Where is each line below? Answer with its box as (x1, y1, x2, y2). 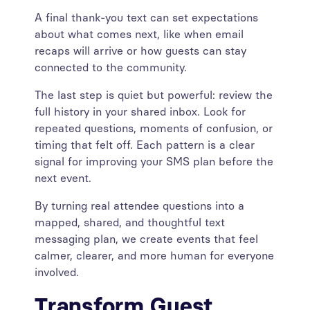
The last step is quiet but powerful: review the (35, 89, 273, 102)
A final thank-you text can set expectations (35, 11, 258, 24)
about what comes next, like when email (35, 28, 244, 41)
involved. (35, 266, 79, 279)
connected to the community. (35, 61, 187, 74)
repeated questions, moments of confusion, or (35, 122, 273, 135)
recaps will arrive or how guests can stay (35, 44, 246, 57)
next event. (35, 172, 91, 185)
